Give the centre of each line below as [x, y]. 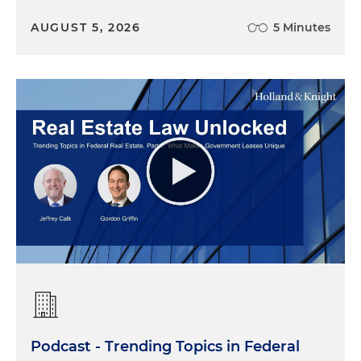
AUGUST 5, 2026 [86, 27]
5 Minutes [302, 27]
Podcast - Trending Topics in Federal [165, 347]
